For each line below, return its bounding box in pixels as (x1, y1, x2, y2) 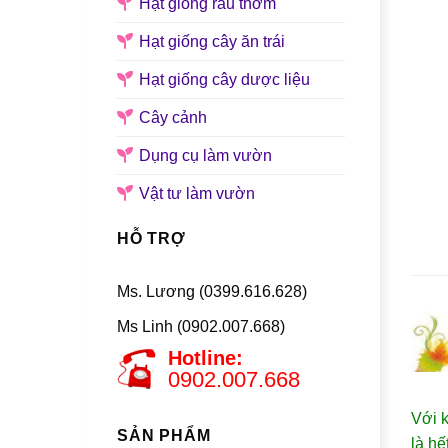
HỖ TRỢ (117, 229, 186, 247)
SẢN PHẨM (117, 427, 211, 445)
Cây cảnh (139, 108, 207, 126)
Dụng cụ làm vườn (139, 146, 272, 164)
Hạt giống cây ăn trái (139, 32, 285, 50)
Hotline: (168, 347, 244, 370)
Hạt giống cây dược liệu (139, 70, 310, 88)
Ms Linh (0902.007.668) (117, 317, 285, 335)
